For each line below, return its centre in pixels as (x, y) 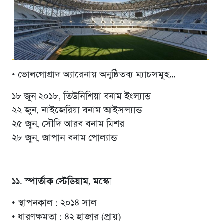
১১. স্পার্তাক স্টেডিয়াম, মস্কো (61, 182)
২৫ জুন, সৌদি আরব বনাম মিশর (68, 125)
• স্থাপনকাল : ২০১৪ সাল (54, 203)
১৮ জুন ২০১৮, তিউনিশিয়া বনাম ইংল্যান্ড (81, 97)
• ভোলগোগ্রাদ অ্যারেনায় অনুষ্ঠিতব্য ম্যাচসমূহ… (93, 75)
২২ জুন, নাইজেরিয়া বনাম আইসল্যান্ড (76, 111)
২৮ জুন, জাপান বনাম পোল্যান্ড (64, 138)
